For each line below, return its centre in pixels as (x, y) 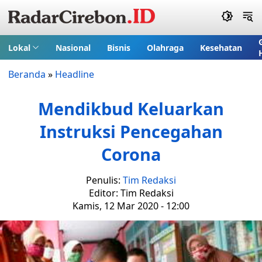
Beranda (27, 74)
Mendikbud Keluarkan (131, 108)
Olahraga (165, 47)
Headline (75, 74)
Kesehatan (221, 47)
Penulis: (104, 180)
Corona (131, 154)
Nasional (73, 47)
